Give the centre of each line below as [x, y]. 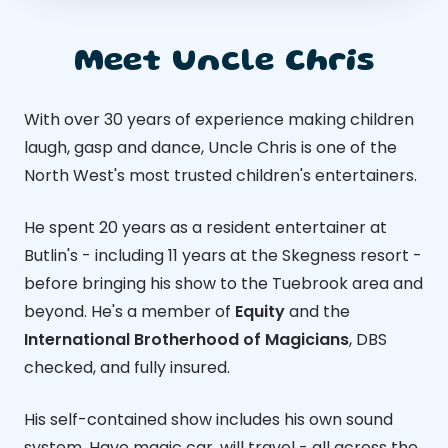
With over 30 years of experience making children [219, 120]
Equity [260, 312]
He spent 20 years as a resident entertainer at [205, 228]
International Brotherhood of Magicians [186, 340]
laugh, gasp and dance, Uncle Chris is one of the [210, 148]
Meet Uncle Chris [224, 63]
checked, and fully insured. [127, 368]
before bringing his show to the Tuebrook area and [223, 284]
